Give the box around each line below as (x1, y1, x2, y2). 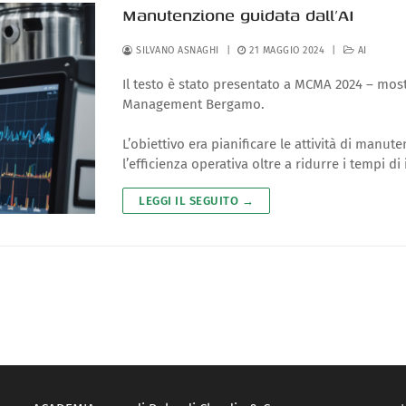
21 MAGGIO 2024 (249, 44, 325, 57)
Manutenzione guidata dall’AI (122, 3, 355, 28)
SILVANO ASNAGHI (132, 44, 219, 57)
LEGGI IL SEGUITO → (139, 193, 255, 208)
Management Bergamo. (122, 96, 266, 113)
